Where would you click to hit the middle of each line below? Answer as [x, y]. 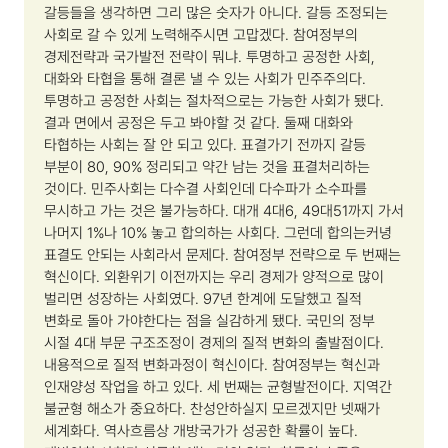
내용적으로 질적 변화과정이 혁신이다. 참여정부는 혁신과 [212, 365]
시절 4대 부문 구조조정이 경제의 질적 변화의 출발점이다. [214, 343]
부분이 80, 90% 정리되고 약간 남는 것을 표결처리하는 [207, 167]
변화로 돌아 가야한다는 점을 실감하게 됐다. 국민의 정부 [209, 321]
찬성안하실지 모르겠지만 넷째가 [285, 409]
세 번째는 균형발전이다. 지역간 [299, 387]
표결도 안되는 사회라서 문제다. [138, 255]
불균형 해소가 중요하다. [117, 409]
